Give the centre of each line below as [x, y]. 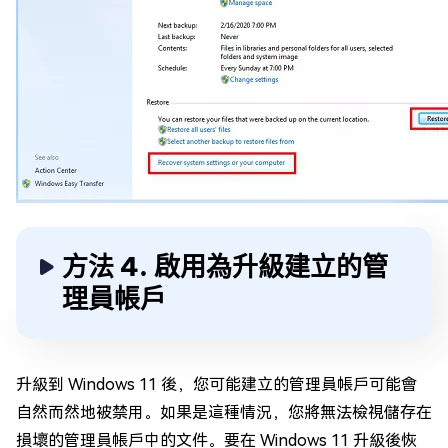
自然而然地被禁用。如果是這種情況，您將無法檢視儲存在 [224, 412]
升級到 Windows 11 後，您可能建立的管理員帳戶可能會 [216, 384]
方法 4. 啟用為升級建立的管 [225, 266]
